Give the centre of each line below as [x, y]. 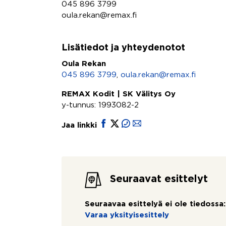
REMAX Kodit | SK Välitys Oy [119, 94]
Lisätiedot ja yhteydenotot [123, 48]
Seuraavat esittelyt [159, 179]
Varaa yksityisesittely [127, 215]
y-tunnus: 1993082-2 [100, 105]
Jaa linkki [80, 125]
